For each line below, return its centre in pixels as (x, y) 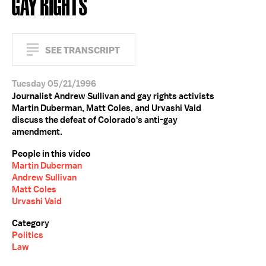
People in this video (51, 154)
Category (31, 223)
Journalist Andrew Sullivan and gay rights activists (113, 96)
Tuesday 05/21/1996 (54, 84)
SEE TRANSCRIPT (83, 50)
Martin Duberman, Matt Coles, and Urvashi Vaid (107, 108)
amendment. (37, 132)
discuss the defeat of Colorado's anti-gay (95, 120)
